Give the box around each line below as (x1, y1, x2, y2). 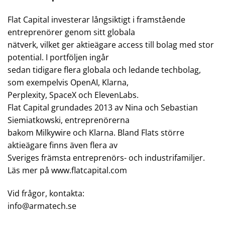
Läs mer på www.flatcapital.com (8, 165, 127, 176)
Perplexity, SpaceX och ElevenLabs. (8, 89, 139, 101)
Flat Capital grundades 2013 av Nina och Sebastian (8, 102, 198, 114)
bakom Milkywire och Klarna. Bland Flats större (8, 127, 184, 139)
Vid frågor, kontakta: (8, 187, 84, 199)
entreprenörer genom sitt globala (8, 27, 135, 38)
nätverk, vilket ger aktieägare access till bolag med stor (8, 39, 214, 51)
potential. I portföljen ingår (8, 52, 109, 63)
